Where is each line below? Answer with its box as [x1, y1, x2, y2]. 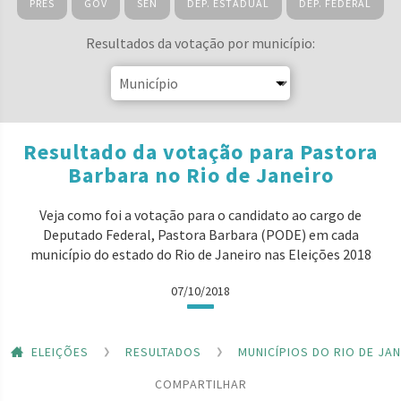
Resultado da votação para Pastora [23, 138, 378, 166]
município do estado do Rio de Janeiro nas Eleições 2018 [30, 245, 371, 263]
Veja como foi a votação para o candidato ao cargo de [39, 206, 362, 224]
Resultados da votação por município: [86, 34, 315, 52]
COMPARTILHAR [154, 375, 247, 392]
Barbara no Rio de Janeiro [67, 161, 334, 189]
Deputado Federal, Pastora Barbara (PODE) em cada [42, 226, 359, 243]
